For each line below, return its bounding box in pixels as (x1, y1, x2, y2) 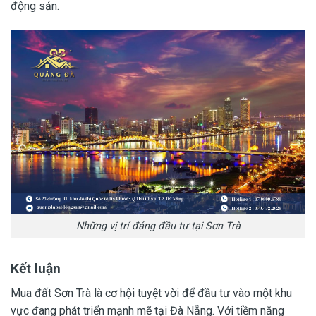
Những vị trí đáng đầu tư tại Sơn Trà (75, 219, 241, 232)
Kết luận (11, 260, 61, 277)
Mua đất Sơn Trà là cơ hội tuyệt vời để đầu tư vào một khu (11, 286, 292, 300)
